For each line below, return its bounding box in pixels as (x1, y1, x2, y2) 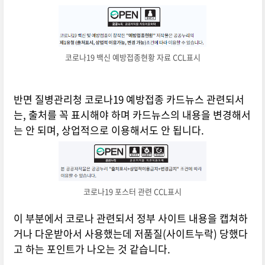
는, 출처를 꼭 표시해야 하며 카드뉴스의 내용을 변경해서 (13, 107, 251, 122)
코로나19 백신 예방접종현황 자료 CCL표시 (64, 51, 201, 63)
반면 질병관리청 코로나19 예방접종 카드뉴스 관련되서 (13, 92, 244, 107)
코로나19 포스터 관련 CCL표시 (83, 186, 182, 198)
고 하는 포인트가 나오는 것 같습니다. (13, 241, 173, 257)
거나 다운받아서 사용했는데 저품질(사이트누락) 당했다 (13, 226, 248, 241)
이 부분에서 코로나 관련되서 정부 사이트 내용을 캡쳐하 (13, 211, 248, 226)
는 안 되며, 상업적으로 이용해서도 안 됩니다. (13, 122, 206, 138)
